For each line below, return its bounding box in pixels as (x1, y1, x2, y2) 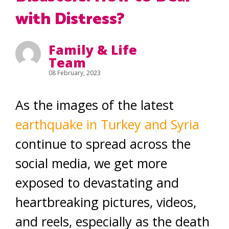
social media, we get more (15, 154, 167, 172)
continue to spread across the (15, 135, 191, 152)
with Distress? (15, 6, 125, 33)
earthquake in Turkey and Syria (15, 116, 199, 133)
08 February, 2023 (49, 68, 101, 77)
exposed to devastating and (15, 174, 179, 191)
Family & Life (49, 41, 137, 58)
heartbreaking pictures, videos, (15, 193, 196, 211)
